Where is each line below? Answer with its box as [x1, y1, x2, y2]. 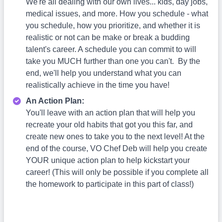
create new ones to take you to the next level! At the [26, 132, 205, 141]
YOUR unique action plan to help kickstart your [26, 156, 190, 165]
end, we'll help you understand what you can [26, 69, 181, 77]
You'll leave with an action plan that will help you [26, 109, 195, 117]
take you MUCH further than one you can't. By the [26, 57, 200, 65]
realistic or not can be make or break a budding [26, 33, 190, 42]
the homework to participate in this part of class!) [26, 180, 194, 188]
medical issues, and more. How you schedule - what [26, 9, 208, 18]
